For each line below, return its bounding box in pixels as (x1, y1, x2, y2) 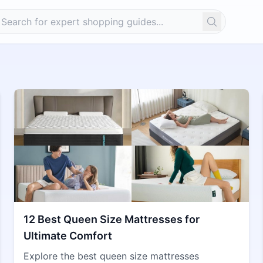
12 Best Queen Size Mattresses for (23, 213, 200, 225)
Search (211, 16, 242, 28)
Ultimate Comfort (23, 230, 112, 242)
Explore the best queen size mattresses (23, 250, 199, 262)
